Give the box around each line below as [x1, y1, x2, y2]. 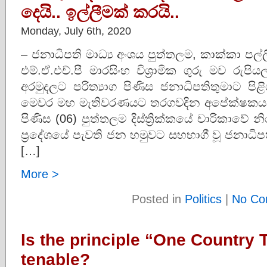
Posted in [132, 192, 185, 206]
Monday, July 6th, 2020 [21, 24, 131, 37]
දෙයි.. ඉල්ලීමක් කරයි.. [21, 2, 179, 21]
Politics [185, 192, 222, 206]
